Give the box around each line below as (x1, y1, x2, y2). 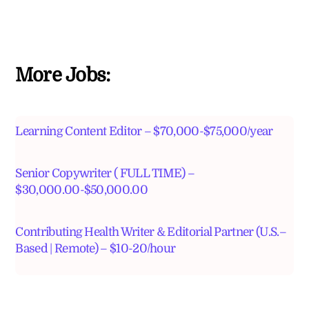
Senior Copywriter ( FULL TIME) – (15, 166, 195, 180)
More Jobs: (15, 63, 110, 86)
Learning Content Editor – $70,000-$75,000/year (15, 123, 273, 138)
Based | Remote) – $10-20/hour (15, 241, 176, 255)
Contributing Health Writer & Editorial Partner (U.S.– (15, 224, 286, 239)
